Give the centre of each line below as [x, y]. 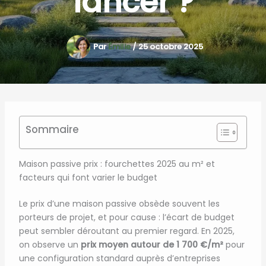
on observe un [50, 245]
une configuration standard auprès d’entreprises [119, 258]
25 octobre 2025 [170, 46]
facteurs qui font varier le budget [88, 178]
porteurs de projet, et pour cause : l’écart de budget [126, 217]
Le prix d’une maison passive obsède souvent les [119, 204]
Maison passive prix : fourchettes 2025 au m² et [117, 164]
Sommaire [52, 130]
